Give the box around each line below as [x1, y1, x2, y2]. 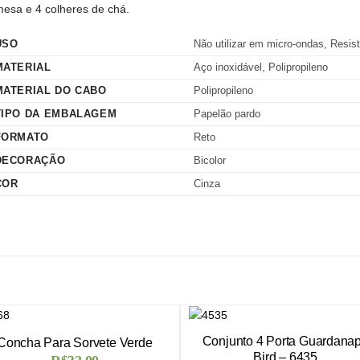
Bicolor [193, 153, 226, 166]
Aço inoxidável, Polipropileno [193, 60, 328, 73]
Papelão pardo [193, 107, 260, 120]
